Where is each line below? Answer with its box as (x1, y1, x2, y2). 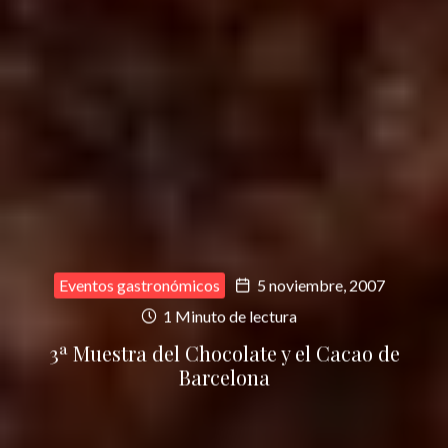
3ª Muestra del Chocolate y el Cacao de (48, 339, 400, 367)
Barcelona (178, 363, 270, 391)
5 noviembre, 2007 (256, 275, 385, 295)
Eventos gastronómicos (58, 275, 220, 295)
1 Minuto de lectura (160, 306, 297, 326)
